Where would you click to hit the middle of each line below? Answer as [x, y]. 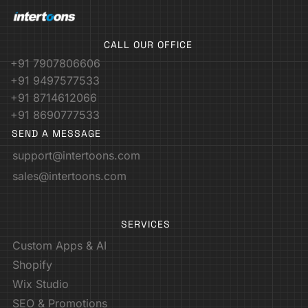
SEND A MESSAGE [56, 133]
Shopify [32, 264]
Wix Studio [41, 284]
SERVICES [146, 224]
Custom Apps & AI [59, 245]
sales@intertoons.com [69, 176]
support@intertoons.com [76, 155]
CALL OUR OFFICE [148, 44]
